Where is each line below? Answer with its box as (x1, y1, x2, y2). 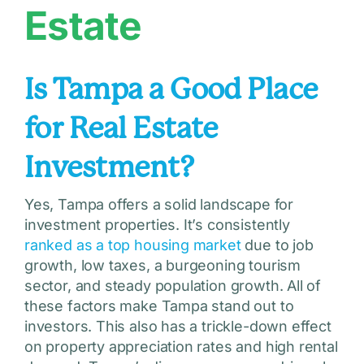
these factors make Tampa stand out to (24, 297, 294, 315)
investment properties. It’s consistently (24, 216, 290, 234)
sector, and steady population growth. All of (24, 277, 322, 295)
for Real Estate (24, 111, 218, 146)
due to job (240, 236, 314, 254)
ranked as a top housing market (24, 236, 241, 254)
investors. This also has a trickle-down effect (24, 318, 331, 336)
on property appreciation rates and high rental (24, 338, 338, 356)
